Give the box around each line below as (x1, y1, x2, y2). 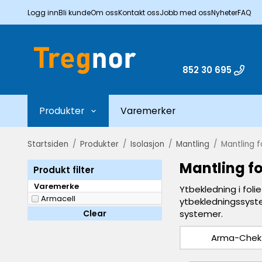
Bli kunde (58, 7, 91, 18)
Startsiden (27, 139, 68, 150)
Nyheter (211, 7, 237, 18)
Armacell (41, 193, 75, 204)
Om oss (91, 7, 118, 18)
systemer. (180, 208, 223, 220)
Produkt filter (33, 164, 94, 176)
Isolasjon (130, 139, 164, 150)
